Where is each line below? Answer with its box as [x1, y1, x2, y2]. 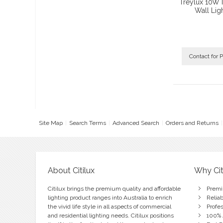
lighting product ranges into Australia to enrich [47, 194, 172, 201]
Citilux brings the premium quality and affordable [47, 185, 181, 192]
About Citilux [47, 165, 95, 175]
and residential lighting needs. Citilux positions [47, 212, 174, 219]
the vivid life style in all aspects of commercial [47, 203, 171, 210]
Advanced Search [112, 119, 159, 126]
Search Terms [69, 119, 106, 126]
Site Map [38, 119, 63, 126]
